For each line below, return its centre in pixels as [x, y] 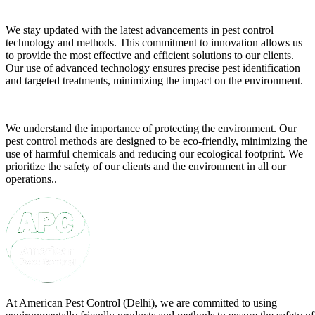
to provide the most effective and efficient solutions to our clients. [150, 55]
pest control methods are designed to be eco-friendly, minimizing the [156, 141]
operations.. [31, 179]
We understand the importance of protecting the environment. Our [151, 128]
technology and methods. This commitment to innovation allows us [154, 43]
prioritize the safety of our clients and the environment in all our [146, 166]
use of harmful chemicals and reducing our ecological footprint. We [154, 154]
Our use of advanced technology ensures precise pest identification [153, 68]
